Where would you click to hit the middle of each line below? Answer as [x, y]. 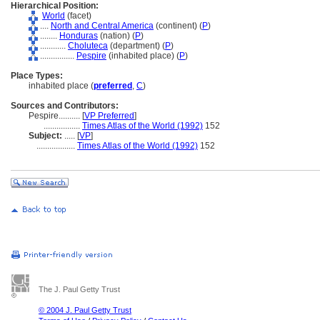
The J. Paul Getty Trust [79, 289]
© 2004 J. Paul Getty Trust [85, 310]
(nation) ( [116, 36]
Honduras [79, 36]
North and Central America [102, 26]
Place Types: [37, 76]
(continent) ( [178, 26]
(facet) [78, 16]
